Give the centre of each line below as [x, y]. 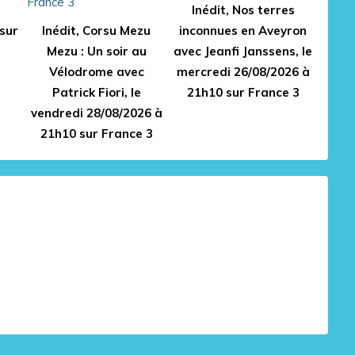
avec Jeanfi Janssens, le [243, 51]
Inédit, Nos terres [243, 10]
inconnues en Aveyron [243, 31]
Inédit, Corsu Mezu [96, 31]
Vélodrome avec [96, 72]
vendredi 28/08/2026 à [96, 113]
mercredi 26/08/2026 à [243, 72]
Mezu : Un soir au [96, 51]
